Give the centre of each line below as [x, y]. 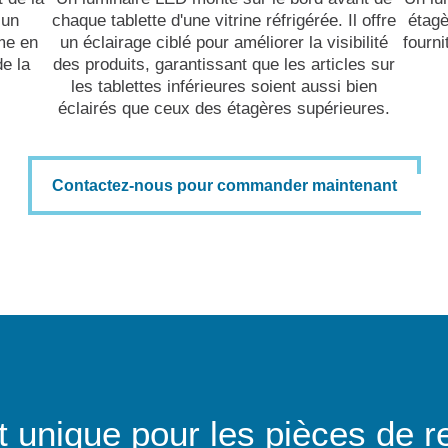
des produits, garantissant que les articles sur [224, 64]
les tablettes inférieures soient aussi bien [224, 86]
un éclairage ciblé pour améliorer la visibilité [224, 42]
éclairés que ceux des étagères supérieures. [224, 108]
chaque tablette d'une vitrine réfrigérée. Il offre [224, 20]
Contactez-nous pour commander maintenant [224, 186]
